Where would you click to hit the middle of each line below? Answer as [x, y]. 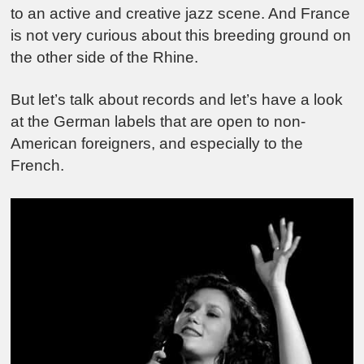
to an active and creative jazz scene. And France [181, 13]
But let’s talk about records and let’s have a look [177, 100]
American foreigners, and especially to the [157, 144]
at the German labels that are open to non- [158, 122]
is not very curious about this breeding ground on [181, 35]
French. [38, 166]
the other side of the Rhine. [105, 57]
